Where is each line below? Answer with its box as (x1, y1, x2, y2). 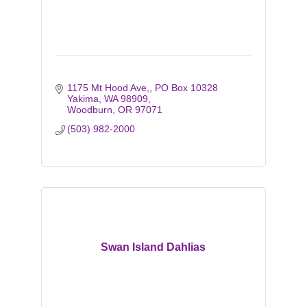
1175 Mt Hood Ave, (67, 82, 150, 93)
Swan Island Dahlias (101, 241, 206, 253)
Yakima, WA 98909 (67, 93, 149, 104)
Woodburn (67, 104, 113, 115)
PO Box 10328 (155, 82, 219, 93)
